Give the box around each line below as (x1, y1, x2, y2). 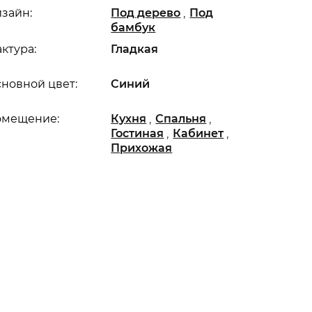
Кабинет (173, 127, 224, 140)
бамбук (111, 21, 156, 34)
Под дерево (111, 6, 181, 19)
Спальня (155, 112, 207, 125)
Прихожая (111, 141, 173, 155)
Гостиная (111, 127, 164, 140)
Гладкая (111, 42, 159, 56)
